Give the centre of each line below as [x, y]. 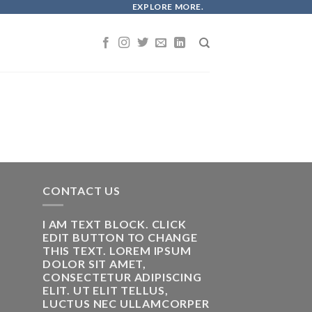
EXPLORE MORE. [168, 7]
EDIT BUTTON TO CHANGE [120, 237]
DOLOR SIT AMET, [95, 264]
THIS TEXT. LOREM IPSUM [117, 251]
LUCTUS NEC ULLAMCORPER [126, 304]
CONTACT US [81, 190]
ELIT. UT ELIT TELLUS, [106, 290]
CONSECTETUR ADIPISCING [122, 277]
